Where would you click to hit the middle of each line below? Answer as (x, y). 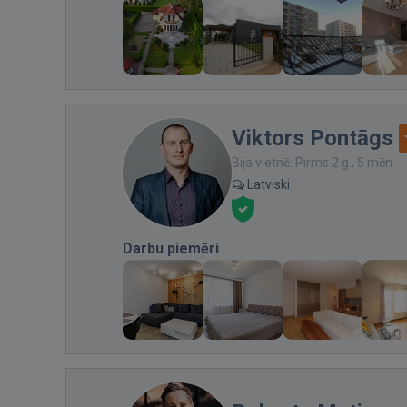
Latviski (267, 184)
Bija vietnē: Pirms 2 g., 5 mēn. (313, 162)
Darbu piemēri (171, 248)
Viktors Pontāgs (313, 138)
